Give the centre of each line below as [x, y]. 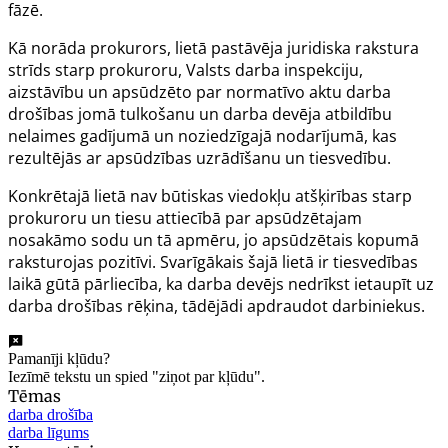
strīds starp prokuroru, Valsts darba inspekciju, [185, 69]
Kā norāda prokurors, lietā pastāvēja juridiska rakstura [213, 47]
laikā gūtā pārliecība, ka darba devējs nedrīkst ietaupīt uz [221, 283]
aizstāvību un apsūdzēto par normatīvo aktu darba [199, 91]
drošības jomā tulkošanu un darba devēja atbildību [200, 113]
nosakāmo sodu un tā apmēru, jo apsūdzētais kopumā [213, 239]
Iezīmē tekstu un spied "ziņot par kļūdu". [136, 376]
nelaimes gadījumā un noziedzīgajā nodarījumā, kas [202, 135]
